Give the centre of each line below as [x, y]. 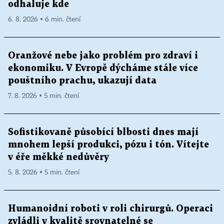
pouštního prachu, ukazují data [82, 80]
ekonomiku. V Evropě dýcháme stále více [103, 68]
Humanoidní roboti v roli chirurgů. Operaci [110, 208]
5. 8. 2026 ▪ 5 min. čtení [44, 172]
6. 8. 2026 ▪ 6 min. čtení [44, 19]
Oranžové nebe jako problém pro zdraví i [103, 55]
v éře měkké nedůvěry [58, 157]
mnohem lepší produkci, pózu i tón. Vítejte [108, 144]
